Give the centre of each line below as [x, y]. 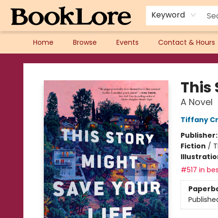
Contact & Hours [187, 42]
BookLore [22, 63]
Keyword [168, 15]
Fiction [193, 146]
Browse [85, 42]
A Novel [196, 102]
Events [127, 42]
